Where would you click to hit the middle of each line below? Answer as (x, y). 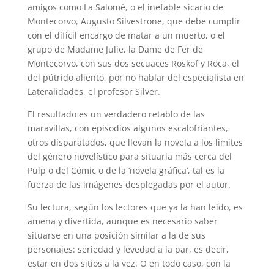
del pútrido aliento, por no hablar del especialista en (135, 77)
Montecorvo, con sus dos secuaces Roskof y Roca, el (133, 63)
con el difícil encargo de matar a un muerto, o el (126, 35)
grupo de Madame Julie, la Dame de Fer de (115, 49)
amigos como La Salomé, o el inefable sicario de (125, 7)
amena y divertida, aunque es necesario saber (122, 221)
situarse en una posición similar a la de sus (116, 235)
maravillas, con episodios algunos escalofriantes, (128, 128)
